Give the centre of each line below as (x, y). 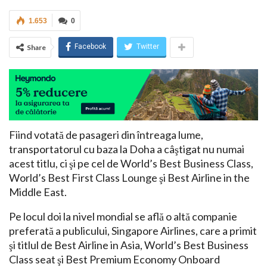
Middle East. (38, 192)
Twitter (148, 46)
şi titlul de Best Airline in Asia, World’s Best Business (129, 245)
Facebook (90, 46)
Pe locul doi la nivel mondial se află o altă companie (123, 217)
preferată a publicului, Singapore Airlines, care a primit (133, 231)
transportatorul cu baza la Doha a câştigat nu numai (127, 149)
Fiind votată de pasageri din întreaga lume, (106, 135)
